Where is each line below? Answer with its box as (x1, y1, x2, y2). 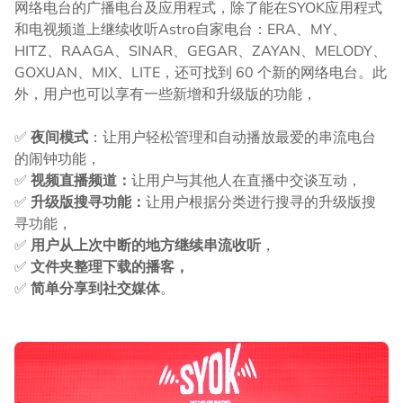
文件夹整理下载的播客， (31, 257, 189, 276)
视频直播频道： (31, 171, 131, 190)
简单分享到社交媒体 (31, 279, 160, 298)
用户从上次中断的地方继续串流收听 (31, 236, 261, 255)
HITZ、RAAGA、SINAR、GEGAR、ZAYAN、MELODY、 (14, 41, 387, 60)
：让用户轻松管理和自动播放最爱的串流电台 (88, 128, 376, 147)
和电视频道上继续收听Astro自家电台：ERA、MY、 (14, 20, 346, 39)
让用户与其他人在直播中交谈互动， (131, 171, 362, 190)
